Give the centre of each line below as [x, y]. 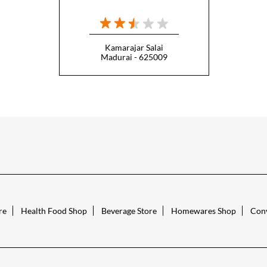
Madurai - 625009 [134, 57]
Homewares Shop [203, 211]
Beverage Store [129, 211]
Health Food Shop [54, 211]
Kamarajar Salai [134, 47]
